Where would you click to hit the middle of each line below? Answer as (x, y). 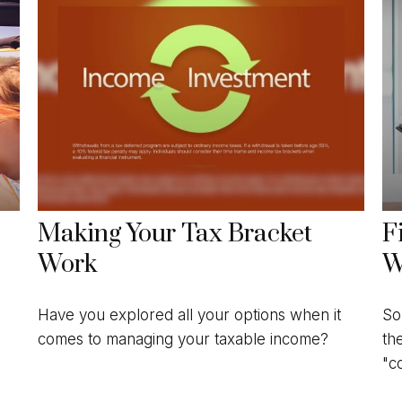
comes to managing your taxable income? (184, 339)
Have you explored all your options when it (190, 315)
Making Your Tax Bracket (175, 235)
